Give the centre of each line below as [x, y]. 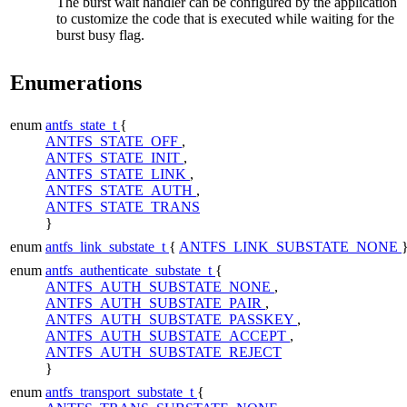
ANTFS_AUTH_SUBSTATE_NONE [160, 286]
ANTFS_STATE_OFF [114, 141]
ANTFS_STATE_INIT [114, 157]
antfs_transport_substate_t [121, 392]
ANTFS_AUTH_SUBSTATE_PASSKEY [171, 319]
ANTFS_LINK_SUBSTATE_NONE [290, 246]
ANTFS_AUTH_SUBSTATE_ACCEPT [168, 335]
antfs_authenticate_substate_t [130, 270]
